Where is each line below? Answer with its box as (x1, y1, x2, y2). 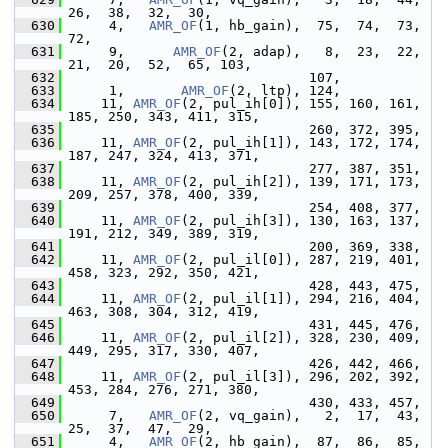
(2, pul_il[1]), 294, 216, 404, (181, 291, 421, 306)
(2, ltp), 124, (229, 83, 341, 98)
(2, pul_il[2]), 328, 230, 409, (181, 330, 421, 345)
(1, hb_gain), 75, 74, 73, (197, 18, 421, 33)
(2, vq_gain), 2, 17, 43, (197, 408, 421, 423)
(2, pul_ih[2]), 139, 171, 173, (181, 174, 421, 189)
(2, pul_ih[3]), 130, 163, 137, (181, 213, 421, 228)
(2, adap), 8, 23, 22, (221, 44, 421, 59)
